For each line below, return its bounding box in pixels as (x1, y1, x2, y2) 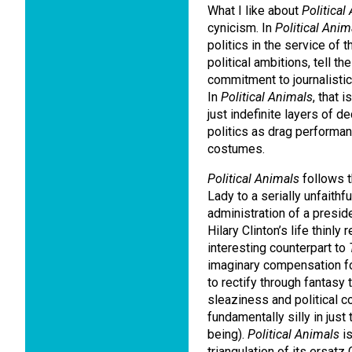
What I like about (207, 3, 302, 18)
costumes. (207, 141, 265, 156)
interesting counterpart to (207, 240, 349, 255)
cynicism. (207, 20, 262, 35)
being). (207, 327, 247, 342)
